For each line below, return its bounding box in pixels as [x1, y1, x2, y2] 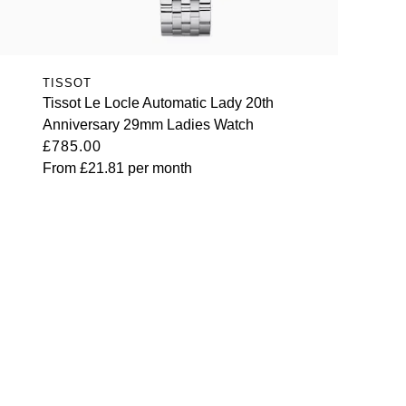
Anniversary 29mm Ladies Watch [42, 116, 254, 132]
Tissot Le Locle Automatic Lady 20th [42, 94, 274, 111]
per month [123, 159, 192, 176]
